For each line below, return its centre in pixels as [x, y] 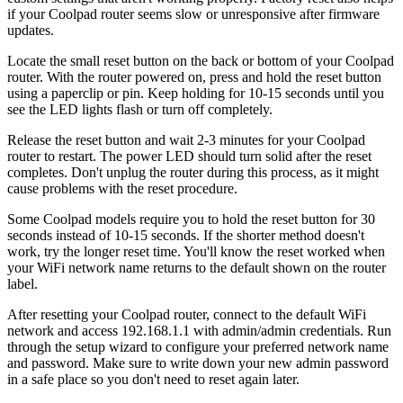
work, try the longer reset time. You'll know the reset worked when [196, 252]
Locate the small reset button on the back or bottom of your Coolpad [201, 61]
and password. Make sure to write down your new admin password [198, 363]
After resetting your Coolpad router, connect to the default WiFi [187, 315]
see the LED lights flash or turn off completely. [140, 110]
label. [22, 284]
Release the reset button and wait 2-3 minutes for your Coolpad [186, 140]
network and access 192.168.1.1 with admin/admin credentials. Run [199, 331]
